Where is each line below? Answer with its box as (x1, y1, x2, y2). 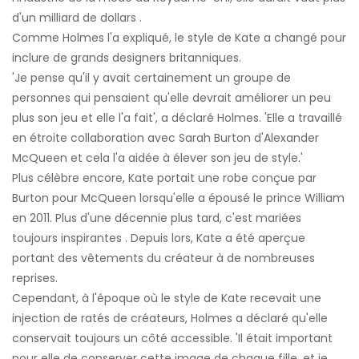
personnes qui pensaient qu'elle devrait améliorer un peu (12, 90, 331, 107)
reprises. (12, 270, 58, 287)
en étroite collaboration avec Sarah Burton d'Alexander (12, 130, 319, 147)
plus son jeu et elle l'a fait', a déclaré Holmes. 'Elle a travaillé (12, 110, 342, 127)
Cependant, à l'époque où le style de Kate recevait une (12, 290, 321, 307)
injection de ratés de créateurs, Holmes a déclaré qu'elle (12, 310, 328, 327)
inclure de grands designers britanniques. (12, 50, 241, 67)
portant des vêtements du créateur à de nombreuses (12, 250, 315, 267)
